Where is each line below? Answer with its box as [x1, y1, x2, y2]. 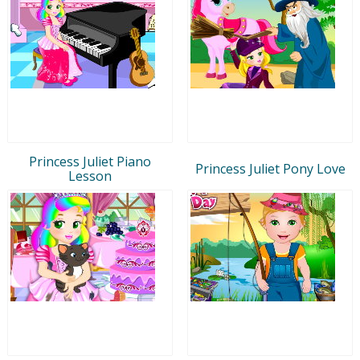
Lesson [68, 166, 112, 185]
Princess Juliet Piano [29, 152, 151, 170]
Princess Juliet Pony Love [194, 159, 346, 178]
